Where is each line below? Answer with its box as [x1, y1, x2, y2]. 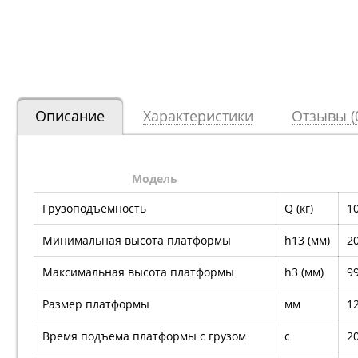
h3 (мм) [284, 265, 324, 280]
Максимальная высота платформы [42, 265, 234, 280]
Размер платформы [42, 296, 149, 312]
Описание [35, 106, 105, 126]
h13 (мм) [284, 233, 330, 249]
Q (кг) [284, 201, 313, 217]
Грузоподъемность [42, 201, 146, 217]
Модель [132, 171, 177, 187]
